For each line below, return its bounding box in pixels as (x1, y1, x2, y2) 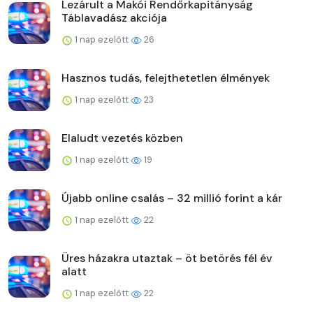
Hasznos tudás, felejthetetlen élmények (61, 70, 270, 85)
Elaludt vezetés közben (61, 130, 183, 145)
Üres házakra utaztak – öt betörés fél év (61, 250, 272, 265)
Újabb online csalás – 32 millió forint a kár (61, 190, 282, 205)
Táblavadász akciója (61, 10, 167, 25)
